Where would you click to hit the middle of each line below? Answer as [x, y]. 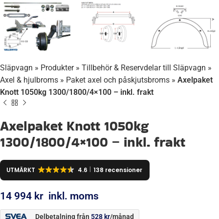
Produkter [57, 67]
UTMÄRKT [21, 170]
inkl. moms [74, 196]
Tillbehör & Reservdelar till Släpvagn [144, 67]
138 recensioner [118, 170]
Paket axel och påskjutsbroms [118, 80]
